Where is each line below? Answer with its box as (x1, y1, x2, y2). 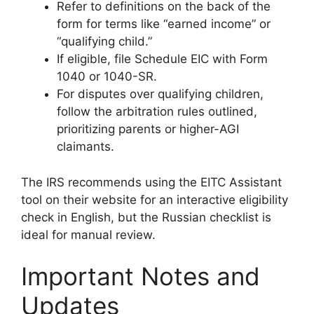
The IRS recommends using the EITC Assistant (21, 175, 282, 189)
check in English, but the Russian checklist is (21, 210, 271, 224)
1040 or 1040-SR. (57, 69, 157, 83)
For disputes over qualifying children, (57, 87, 264, 101)
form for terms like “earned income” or (57, 17, 271, 31)
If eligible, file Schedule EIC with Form (57, 52, 268, 66)
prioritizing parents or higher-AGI (57, 122, 239, 136)
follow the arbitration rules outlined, (57, 104, 257, 118)
